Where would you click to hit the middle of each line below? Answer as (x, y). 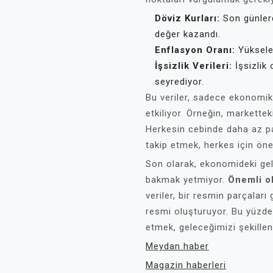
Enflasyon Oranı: (195, 50)
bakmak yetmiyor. (187, 180)
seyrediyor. (179, 82)
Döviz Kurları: (187, 18)
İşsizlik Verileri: (193, 66)
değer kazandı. (188, 34)
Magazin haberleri (186, 265)
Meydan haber (177, 246)
